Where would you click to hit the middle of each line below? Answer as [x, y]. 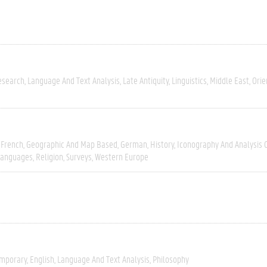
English [42, 259]
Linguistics [189, 80]
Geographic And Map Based [72, 144]
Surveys [79, 156]
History [162, 144]
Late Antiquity [146, 80]
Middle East [229, 80]
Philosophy [171, 259]
